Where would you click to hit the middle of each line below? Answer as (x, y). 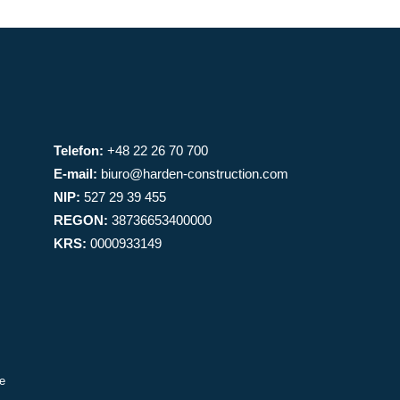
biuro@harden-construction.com (195, 174)
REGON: (81, 220)
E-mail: (75, 174)
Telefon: (79, 150)
